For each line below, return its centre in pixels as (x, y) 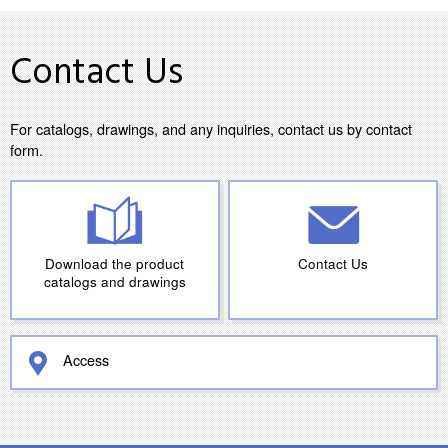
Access (86, 360)
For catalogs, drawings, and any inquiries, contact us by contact (211, 129)
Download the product (115, 264)
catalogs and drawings (114, 282)
